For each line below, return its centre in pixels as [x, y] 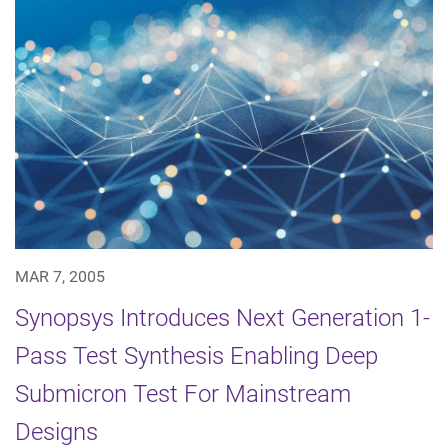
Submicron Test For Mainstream [183, 394]
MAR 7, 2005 [60, 277]
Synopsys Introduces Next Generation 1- [222, 318]
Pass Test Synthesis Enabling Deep [196, 356]
